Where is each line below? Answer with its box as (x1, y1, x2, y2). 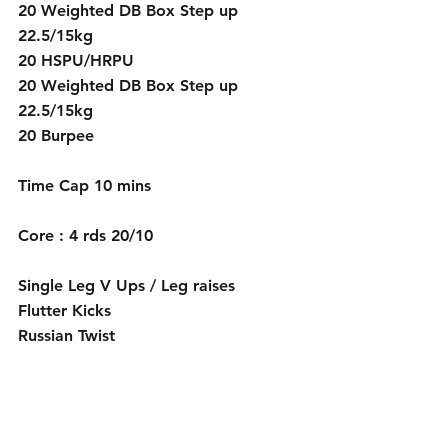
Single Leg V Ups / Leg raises (18, 275, 235, 295)
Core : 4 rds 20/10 (18, 225, 153, 245)
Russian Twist (18, 325, 115, 345)
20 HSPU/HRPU (18, 50, 134, 70)
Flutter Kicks (18, 300, 111, 320)
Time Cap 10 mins (18, 175, 151, 195)
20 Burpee (18, 125, 99, 145)
